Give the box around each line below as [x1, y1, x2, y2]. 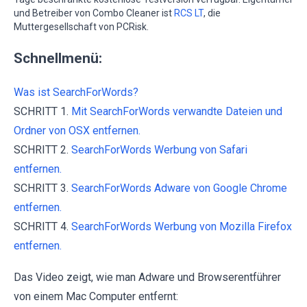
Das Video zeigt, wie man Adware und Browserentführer [14, 271, 281, 284]
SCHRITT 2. [14, 143, 71, 157]
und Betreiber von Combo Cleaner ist [14, 8, 174, 19]
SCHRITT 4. [14, 220, 71, 234]
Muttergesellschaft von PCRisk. [14, 21, 149, 33]
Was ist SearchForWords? [14, 86, 138, 99]
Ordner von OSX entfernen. [14, 124, 140, 138]
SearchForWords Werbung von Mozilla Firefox [71, 220, 292, 234]
